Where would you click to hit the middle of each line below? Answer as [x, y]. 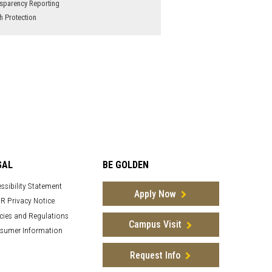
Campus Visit [155, 225]
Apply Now [155, 194]
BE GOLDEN [126, 165]
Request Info [155, 255]
